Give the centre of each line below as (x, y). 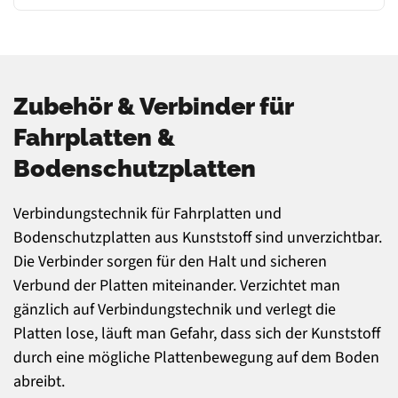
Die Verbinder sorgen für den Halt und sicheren (170, 262)
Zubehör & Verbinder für (153, 106)
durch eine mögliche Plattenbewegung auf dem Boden (196, 358)
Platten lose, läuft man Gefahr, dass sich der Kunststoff (197, 334)
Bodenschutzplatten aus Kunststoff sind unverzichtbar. (198, 238)
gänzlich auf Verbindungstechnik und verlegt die (175, 310)
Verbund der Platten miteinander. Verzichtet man (177, 286)
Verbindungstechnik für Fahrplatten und (147, 214)
